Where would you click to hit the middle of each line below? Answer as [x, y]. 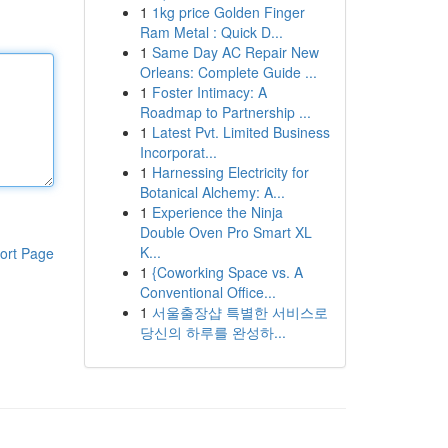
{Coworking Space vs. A [227, 272]
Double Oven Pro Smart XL [225, 232]
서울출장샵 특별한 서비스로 [239, 312]
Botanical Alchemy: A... [212, 192]
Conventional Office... [207, 292]
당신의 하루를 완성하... [212, 332]
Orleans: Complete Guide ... [228, 72]
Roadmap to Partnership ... [225, 112]
